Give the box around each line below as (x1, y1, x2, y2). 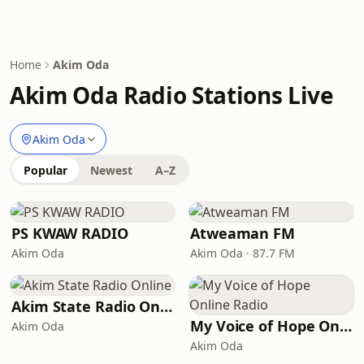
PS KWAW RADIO (11, 223, 128, 243)
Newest (90, 162, 132, 178)
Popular (24, 162, 67, 178)
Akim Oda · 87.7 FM (190, 245, 295, 261)
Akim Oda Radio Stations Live (10, 80, 334, 110)
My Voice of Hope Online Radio (340, 316, 353, 336)
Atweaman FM (190, 223, 296, 243)
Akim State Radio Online (160, 297, 173, 316)
